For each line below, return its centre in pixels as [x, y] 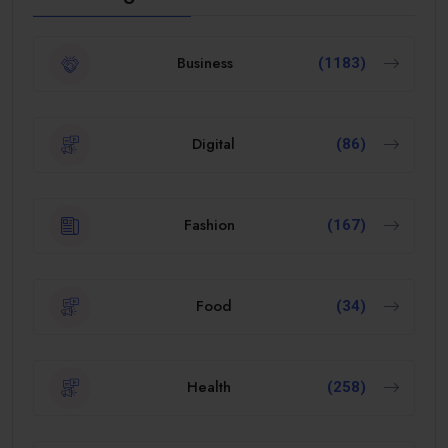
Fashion [209, 225]
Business [204, 63]
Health [209, 387]
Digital [213, 144]
